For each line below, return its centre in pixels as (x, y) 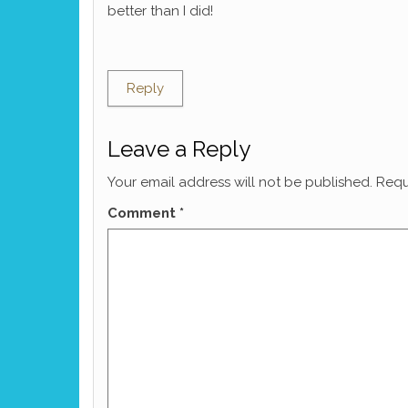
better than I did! (160, 10)
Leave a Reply (179, 148)
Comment (143, 213)
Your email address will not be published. (240, 182)
